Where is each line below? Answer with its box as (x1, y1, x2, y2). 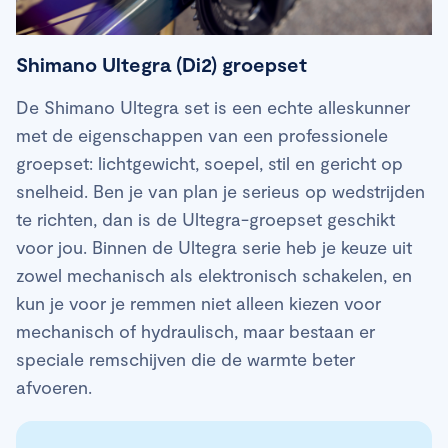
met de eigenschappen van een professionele (16, 124, 388, 147)
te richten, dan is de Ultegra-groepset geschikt (16, 208, 395, 231)
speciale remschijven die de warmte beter (16, 348, 355, 371)
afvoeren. (16, 376, 92, 399)
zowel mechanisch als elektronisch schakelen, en (16, 264, 412, 287)
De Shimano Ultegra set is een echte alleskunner (16, 96, 410, 119)
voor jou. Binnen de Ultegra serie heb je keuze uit (16, 236, 412, 259)
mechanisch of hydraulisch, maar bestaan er (16, 320, 375, 343)
